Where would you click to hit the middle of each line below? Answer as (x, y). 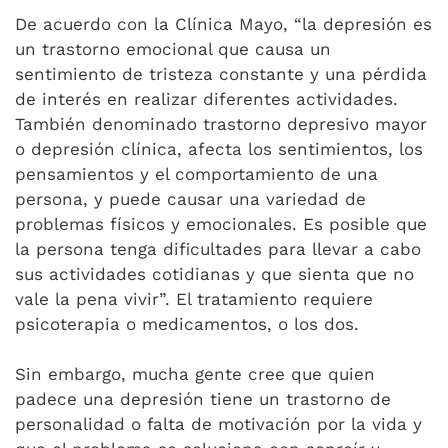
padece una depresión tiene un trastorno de (203, 399)
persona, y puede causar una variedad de (190, 199)
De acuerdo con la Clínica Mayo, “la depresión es (223, 24)
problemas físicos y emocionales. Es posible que (221, 224)
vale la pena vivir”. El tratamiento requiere (194, 299)
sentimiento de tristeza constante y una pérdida (221, 74)
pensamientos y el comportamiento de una (196, 174)
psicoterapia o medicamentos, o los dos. (187, 324)
